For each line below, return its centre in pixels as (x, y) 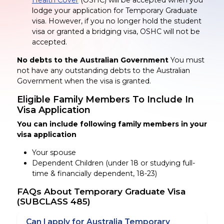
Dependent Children (68, 163)
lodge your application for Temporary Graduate (114, 11)
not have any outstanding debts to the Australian (103, 71)
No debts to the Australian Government (92, 60)
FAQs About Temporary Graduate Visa (101, 191)
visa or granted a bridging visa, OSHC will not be (116, 32)
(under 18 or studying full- (150, 163)
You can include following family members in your (112, 124)
